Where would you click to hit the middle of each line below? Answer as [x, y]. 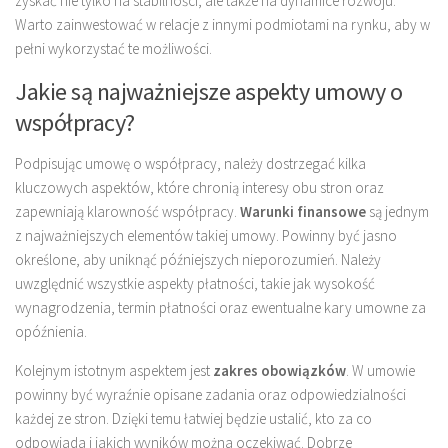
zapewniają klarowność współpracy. [127, 211]
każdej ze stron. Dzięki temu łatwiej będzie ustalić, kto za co [193, 418]
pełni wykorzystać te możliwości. [113, 48]
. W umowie [380, 370]
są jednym [397, 211]
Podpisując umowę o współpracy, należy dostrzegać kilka [190, 163]
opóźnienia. [51, 331]
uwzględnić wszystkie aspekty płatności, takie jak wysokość [195, 283]
